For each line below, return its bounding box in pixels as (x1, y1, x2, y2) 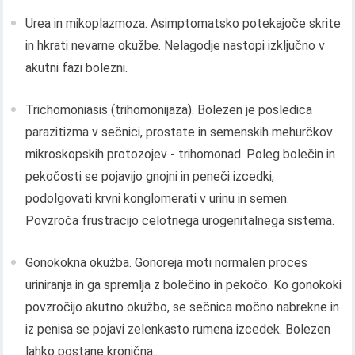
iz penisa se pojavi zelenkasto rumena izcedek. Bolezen (25, 322, 331, 338)
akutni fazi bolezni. (25, 60, 128, 76)
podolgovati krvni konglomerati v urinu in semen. (25, 191, 290, 207)
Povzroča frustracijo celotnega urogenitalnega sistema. (25, 213, 335, 229)
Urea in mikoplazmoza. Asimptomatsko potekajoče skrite (25, 16, 342, 32)
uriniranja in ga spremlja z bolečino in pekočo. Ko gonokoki (25, 277, 342, 293)
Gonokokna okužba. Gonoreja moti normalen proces (25, 255, 308, 271)
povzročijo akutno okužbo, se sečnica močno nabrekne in (25, 300, 340, 315)
